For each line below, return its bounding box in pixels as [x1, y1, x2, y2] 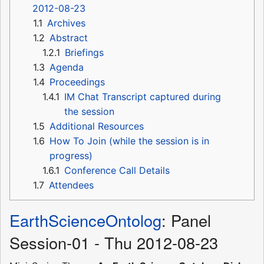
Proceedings [49, 76, 105, 88]
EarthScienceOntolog [9, 209, 161, 232]
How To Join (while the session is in [49, 135, 209, 147]
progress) [49, 150, 93, 162]
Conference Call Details [64, 164, 170, 177]
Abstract [49, 32, 88, 44]
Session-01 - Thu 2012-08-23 [9, 231, 218, 255]
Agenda [49, 61, 84, 74]
